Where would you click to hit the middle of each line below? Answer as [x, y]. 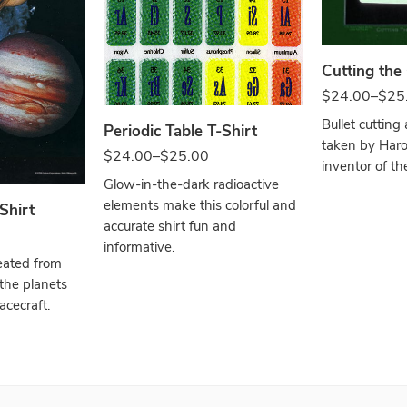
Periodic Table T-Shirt [180, 131]
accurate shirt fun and [170, 226]
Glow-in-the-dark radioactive [191, 184]
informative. [139, 247]
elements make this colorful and [200, 205]
